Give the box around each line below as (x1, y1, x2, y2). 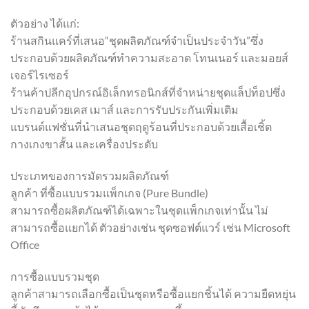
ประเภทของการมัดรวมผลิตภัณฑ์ (10, 168, 169, 182)
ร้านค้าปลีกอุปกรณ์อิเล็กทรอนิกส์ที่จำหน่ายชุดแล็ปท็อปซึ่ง (10, 85, 286, 99)
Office (10, 237, 39, 251)
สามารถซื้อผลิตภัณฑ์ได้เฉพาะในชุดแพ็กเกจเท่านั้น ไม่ (10, 203, 268, 217)
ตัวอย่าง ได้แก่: (10, 16, 79, 30)
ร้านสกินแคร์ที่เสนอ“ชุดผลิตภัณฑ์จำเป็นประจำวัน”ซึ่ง (10, 33, 263, 47)
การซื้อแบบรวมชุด (10, 269, 99, 283)
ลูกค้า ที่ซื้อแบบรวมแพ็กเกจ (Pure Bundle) (10, 186, 208, 199)
